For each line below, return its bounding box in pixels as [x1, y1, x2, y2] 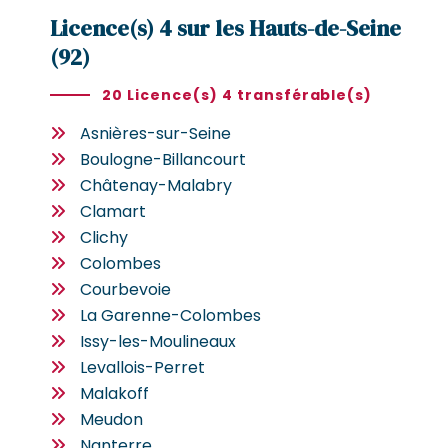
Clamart [80, 199, 146, 223]
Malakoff [80, 381, 149, 405]
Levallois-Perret [80, 355, 205, 379]
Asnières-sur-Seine [80, 121, 231, 145]
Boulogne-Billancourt [80, 147, 246, 171]
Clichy [80, 225, 128, 249]
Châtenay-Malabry [80, 173, 232, 197]
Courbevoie [80, 277, 171, 301]
